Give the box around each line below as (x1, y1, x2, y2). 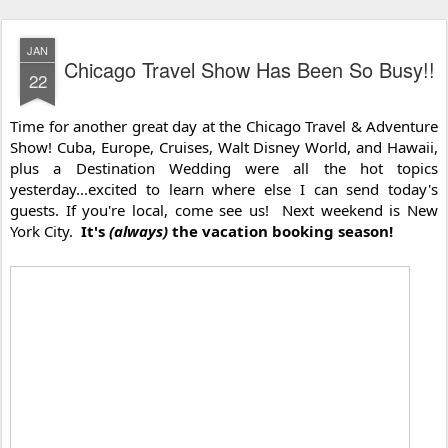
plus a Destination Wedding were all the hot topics (10, 158, 438, 179)
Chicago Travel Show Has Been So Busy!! (63, 55, 435, 85)
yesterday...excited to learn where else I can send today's (10, 179, 438, 200)
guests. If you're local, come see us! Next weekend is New (10, 200, 438, 221)
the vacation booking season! (168, 221, 393, 242)
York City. (10, 221, 81, 242)
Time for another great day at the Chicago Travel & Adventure (10, 116, 438, 137)
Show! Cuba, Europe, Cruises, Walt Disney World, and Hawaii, (10, 137, 438, 158)
